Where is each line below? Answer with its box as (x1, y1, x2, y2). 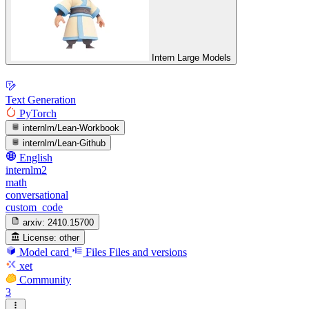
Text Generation (6, 93, 76, 106)
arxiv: (23, 217, 46, 228)
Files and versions (109, 246, 187, 258)
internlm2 (6, 164, 47, 177)
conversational (6, 189, 68, 201)
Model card (19, 246, 69, 258)
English (19, 152, 52, 164)
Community (19, 273, 71, 286)
